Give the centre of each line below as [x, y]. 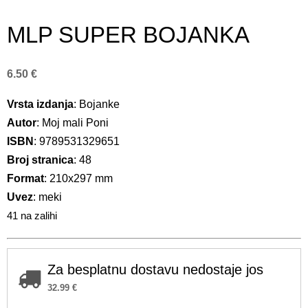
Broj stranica [40, 159]
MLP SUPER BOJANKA [128, 34]
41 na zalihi [32, 216]
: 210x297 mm [78, 178]
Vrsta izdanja [40, 104]
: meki [47, 197]
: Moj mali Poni [73, 122]
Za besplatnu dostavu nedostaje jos [155, 269]
